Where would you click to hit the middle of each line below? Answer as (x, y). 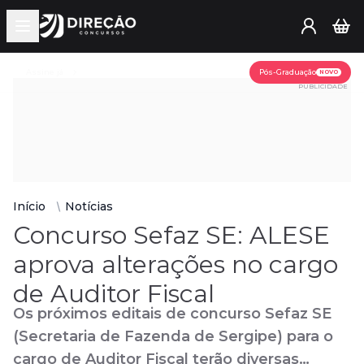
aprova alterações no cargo (175, 264)
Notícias (89, 206)
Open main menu (72, 33)
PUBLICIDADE (323, 86)
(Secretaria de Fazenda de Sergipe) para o (173, 336)
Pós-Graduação (288, 72)
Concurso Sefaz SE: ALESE (171, 235)
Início (29, 206)
